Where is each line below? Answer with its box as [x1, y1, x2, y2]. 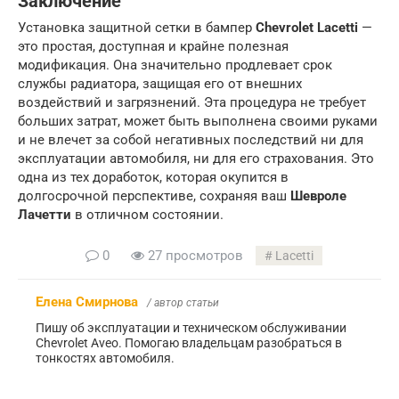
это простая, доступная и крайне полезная [18, 38, 289, 55]
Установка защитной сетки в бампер [18, 20, 256, 37]
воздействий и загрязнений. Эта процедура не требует [18, 94, 366, 111]
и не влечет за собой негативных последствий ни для [18, 132, 363, 149]
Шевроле [290, 188, 346, 205]
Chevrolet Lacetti [256, 20, 358, 37]
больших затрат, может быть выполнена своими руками [18, 113, 378, 130]
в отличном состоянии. [71, 207, 224, 224]
